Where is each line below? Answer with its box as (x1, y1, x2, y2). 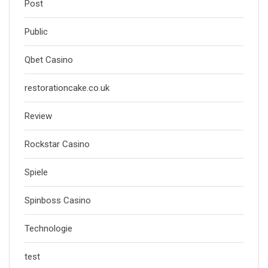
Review (25, 111, 52, 121)
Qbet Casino (25, 54, 73, 65)
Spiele (25, 167, 48, 178)
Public (25, 26, 48, 37)
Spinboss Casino (25, 195, 91, 206)
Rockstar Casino (25, 139, 90, 150)
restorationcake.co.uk (25, 83, 109, 93)
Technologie (25, 223, 72, 234)
